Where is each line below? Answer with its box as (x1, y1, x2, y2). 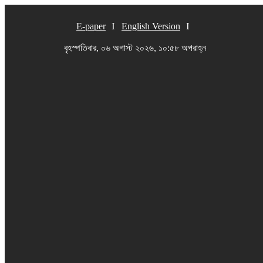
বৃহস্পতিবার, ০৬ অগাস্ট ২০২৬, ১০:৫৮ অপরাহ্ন (64, 43, 206, 53)
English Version (122, 21, 180, 31)
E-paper (76, 21, 106, 31)
